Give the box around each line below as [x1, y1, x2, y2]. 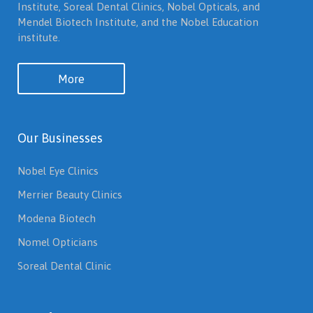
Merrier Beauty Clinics [17, 189, 122, 201]
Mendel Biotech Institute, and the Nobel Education [17, 16, 259, 28]
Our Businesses [17, 131, 103, 145]
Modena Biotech [17, 212, 96, 224]
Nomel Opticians [17, 236, 98, 248]
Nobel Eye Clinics [17, 165, 99, 177]
